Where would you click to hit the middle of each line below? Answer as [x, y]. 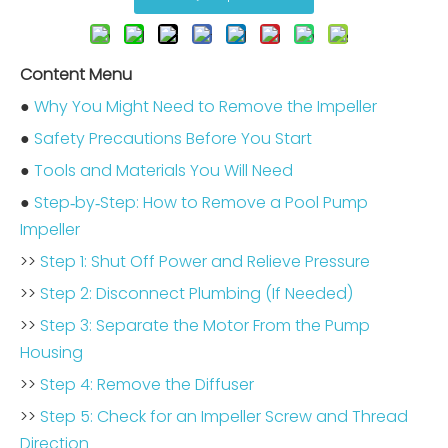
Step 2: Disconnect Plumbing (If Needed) [196, 293]
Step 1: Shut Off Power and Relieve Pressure [205, 261]
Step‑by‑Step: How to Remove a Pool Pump [201, 202]
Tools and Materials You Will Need [163, 170]
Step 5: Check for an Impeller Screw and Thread [224, 416]
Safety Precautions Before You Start [173, 138]
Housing [51, 352]
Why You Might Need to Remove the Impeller [205, 106]
